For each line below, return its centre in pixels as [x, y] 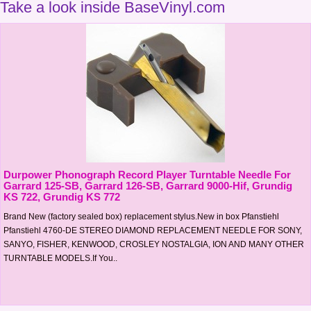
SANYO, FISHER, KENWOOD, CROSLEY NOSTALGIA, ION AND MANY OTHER [154, 244]
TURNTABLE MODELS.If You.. [60, 258]
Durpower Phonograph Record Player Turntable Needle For [147, 174]
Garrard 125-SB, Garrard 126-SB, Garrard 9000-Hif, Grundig [148, 185]
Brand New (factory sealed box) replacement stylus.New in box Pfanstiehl [141, 216]
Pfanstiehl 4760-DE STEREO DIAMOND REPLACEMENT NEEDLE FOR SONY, [153, 230]
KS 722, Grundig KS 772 [62, 196]
